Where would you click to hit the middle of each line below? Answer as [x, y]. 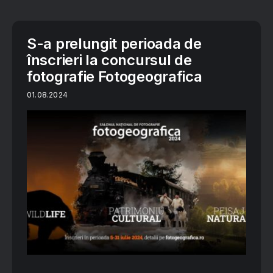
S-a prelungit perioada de [114, 44]
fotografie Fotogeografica [115, 77]
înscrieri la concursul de [109, 60]
